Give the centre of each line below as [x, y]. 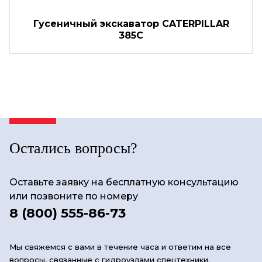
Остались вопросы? [73, 148]
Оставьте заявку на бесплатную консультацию [124, 182]
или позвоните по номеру [74, 196]
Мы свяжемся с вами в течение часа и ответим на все [120, 247]
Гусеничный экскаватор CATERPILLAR [131, 24]
